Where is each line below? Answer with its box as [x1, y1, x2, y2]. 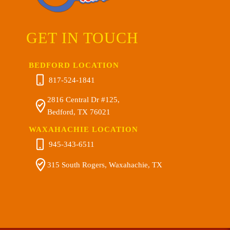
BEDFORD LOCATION [29, 61, 120, 69]
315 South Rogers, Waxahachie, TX [47, 161, 163, 169]
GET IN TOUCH [26, 29, 139, 46]
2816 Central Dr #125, [47, 95, 120, 104]
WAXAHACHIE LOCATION [29, 125, 139, 134]
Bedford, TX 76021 [47, 108, 111, 117]
